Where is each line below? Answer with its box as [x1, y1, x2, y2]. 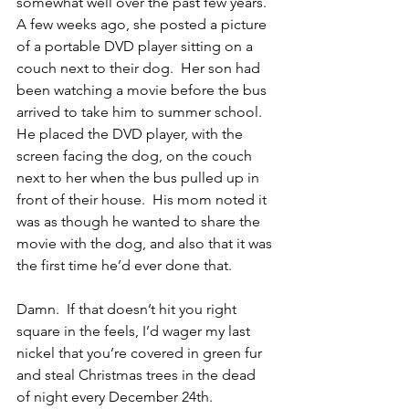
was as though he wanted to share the [16, 213, 264, 231]
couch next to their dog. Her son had [16, 59, 264, 78]
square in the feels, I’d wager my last [16, 322, 254, 341]
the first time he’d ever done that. [16, 257, 232, 275]
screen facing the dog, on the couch [16, 147, 256, 165]
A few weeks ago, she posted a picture [16, 16, 270, 34]
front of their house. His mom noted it [16, 191, 270, 209]
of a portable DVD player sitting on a [16, 37, 257, 56]
